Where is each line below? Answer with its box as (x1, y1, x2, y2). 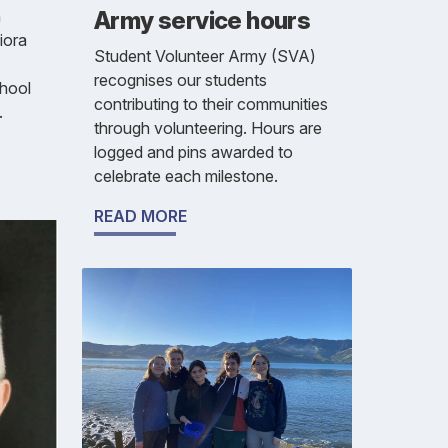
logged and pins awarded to (94, 141, 293, 162)
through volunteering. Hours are (94, 117, 322, 138)
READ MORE (94, 205, 187, 226)
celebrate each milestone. (94, 165, 278, 186)
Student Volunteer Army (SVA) (94, 45, 316, 66)
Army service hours (94, 5, 311, 35)
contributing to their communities (94, 93, 328, 114)
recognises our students (94, 69, 267, 90)
